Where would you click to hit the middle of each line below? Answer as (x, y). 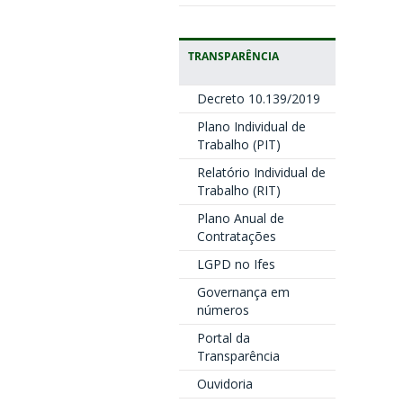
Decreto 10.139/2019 (258, 99)
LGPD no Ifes (236, 264)
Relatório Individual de (261, 172)
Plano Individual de (251, 126)
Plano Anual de (240, 218)
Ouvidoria (224, 384)
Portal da (223, 338)
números (223, 310)
